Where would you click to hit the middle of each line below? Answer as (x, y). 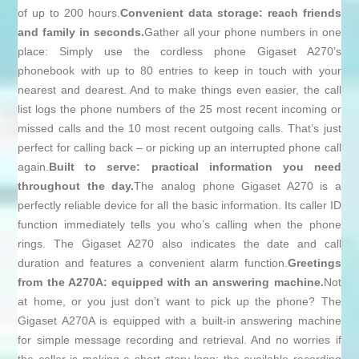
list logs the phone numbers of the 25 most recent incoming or (179, 109)
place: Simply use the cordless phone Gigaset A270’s (179, 52)
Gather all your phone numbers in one (242, 32)
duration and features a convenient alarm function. (153, 263)
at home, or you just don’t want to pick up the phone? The (179, 302)
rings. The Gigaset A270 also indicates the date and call (179, 244)
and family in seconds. (81, 32)
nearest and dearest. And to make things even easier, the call (179, 90)
